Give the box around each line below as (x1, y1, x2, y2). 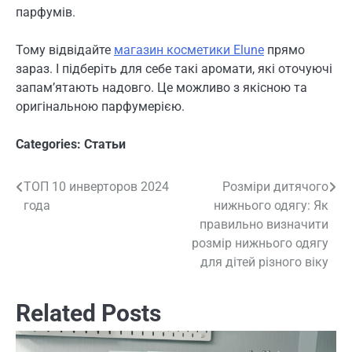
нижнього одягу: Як (214, 197, 328, 213)
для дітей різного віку (200, 254, 328, 269)
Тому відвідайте (16, 42, 114, 57)
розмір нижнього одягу (192, 235, 328, 251)
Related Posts (16, 299, 161, 327)
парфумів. (16, 4, 75, 20)
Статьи (84, 136, 126, 152)
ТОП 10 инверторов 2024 (24, 178, 169, 194)
